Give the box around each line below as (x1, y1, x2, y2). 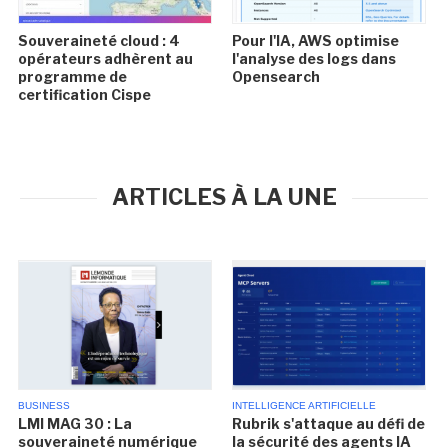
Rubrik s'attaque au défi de (231, 415, 425, 433)
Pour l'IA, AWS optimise (231, 32, 399, 50)
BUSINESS (18, 400, 71, 412)
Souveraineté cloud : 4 (18, 32, 181, 50)
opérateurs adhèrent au (18, 50, 194, 68)
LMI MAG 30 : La (18, 415, 133, 433)
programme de (18, 68, 128, 86)
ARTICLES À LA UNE (111, 184, 337, 211)
